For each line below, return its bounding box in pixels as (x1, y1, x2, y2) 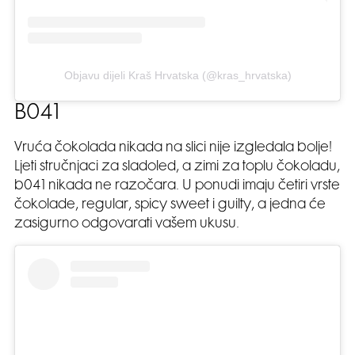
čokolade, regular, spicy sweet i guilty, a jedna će (14, 199, 326, 212)
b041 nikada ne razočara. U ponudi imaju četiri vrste (14, 180, 340, 193)
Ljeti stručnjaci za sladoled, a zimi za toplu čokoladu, (14, 161, 340, 174)
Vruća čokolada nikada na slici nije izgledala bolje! (14, 142, 332, 155)
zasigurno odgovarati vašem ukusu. (14, 218, 239, 231)
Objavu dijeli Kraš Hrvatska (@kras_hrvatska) (63, 69, 292, 82)
